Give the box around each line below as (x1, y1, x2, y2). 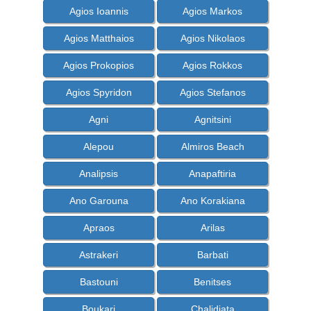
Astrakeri (79, 249, 118, 261)
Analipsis (79, 168, 118, 180)
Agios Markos (183, 6, 242, 17)
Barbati (196, 249, 228, 261)
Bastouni (79, 276, 118, 288)
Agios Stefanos (179, 87, 246, 99)
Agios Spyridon (65, 87, 132, 99)
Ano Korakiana (180, 195, 245, 207)
